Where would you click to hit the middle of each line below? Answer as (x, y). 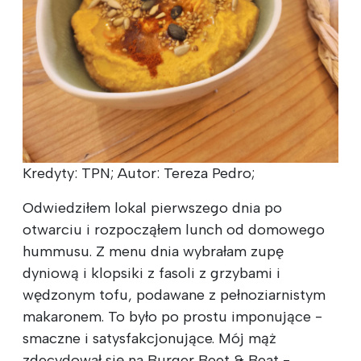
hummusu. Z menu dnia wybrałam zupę (153, 251)
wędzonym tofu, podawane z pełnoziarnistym (174, 295)
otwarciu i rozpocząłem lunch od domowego (174, 229)
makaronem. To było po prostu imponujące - (172, 316)
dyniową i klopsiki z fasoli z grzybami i (151, 273)
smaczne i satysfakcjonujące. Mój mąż (149, 338)
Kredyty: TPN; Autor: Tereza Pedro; (139, 173)
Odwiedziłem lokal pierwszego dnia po (152, 207)
